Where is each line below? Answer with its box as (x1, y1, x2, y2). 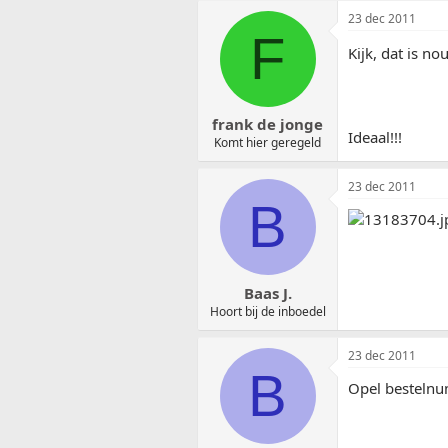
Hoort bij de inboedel (209, 302, 326, 320)
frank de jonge (212, 114, 323, 135)
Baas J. (243, 282, 292, 303)
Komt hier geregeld (214, 134, 321, 152)
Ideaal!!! (348, 126, 402, 147)
